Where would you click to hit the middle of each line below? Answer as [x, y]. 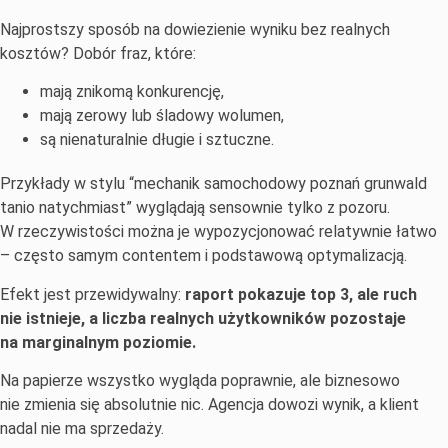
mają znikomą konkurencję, [132, 92]
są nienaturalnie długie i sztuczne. [157, 140]
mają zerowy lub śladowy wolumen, [162, 116]
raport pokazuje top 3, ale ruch [301, 294]
